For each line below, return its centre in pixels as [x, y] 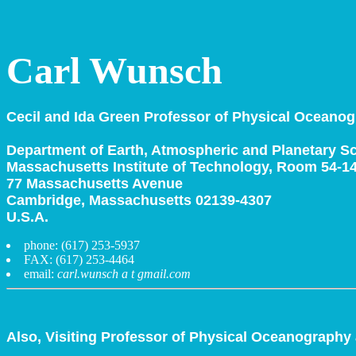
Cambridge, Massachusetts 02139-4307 [139, 200]
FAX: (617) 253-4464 [81, 259]
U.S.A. [27, 217]
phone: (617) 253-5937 [82, 245]
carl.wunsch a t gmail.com [124, 274]
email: [41, 274]
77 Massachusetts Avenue [95, 184]
